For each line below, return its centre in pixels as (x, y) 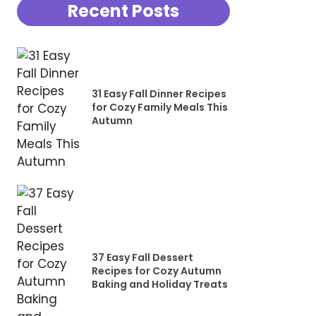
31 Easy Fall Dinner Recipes (159, 93)
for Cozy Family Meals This (159, 107)
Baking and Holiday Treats (159, 284)
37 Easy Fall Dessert (142, 257)
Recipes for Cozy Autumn (156, 271)
